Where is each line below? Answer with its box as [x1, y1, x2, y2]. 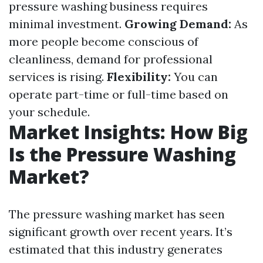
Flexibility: [107, 69, 171, 84]
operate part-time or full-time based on [9, 87, 228, 102]
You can [171, 69, 218, 84]
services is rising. [9, 69, 107, 84]
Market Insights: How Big [9, 119, 248, 144]
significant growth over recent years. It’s [9, 224, 232, 239]
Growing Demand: [124, 16, 231, 31]
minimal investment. [9, 16, 124, 31]
